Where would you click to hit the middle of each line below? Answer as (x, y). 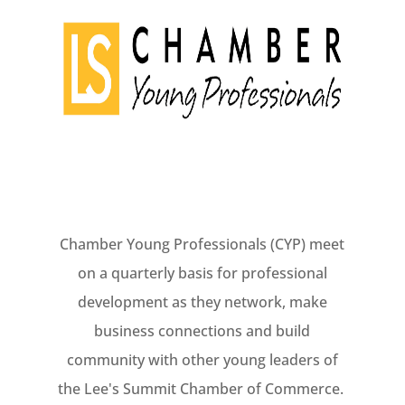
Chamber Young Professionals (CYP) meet (202, 244)
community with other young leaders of (202, 359)
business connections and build (202, 330)
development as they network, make (202, 301)
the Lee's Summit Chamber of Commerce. (202, 388)
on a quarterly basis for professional (202, 273)
